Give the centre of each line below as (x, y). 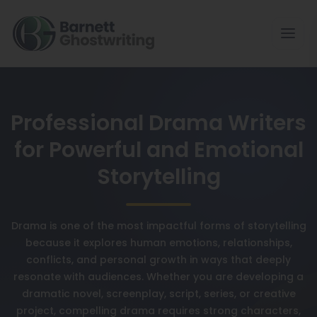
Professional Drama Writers (158, 123)
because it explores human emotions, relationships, (158, 243)
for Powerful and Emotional (158, 150)
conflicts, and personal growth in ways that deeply (158, 260)
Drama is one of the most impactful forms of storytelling (158, 226)
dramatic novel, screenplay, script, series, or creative (158, 294)
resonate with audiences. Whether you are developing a (158, 277)
